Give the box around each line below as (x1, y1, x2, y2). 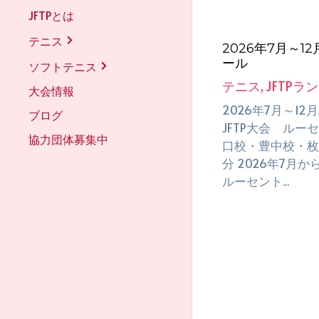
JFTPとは (28, 7, 74, 23)
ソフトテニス (28, 58, 97, 74)
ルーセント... (221, 172, 289, 189)
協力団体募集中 (28, 131, 108, 147)
